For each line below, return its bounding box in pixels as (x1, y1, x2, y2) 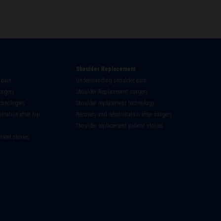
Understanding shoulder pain (76, 77, 147, 84)
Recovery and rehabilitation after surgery (76, 111, 172, 118)
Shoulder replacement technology (76, 100, 154, 107)
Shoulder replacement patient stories (76, 122, 163, 130)
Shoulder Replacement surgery (76, 88, 148, 96)
